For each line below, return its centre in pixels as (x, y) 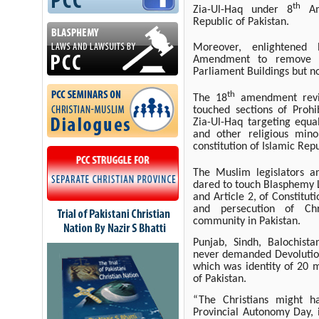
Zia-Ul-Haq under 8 (243, 10)
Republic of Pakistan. (241, 22)
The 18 (210, 98)
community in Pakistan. (247, 221)
